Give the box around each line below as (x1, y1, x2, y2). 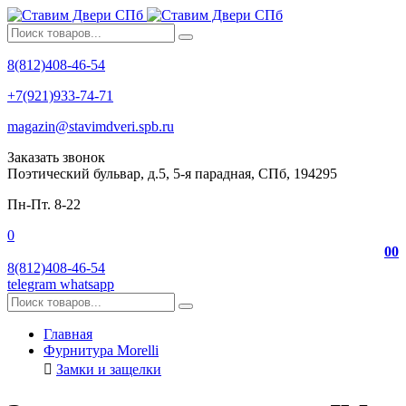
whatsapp (60, 276, 114, 292)
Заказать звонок (7, 150, 105, 165)
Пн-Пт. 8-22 (7, 197, 81, 212)
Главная (43, 326, 92, 342)
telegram (7, 276, 56, 292)
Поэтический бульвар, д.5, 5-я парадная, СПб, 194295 (7, 166, 337, 181)
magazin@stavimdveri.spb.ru (7, 119, 174, 134)
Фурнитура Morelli (43, 343, 159, 358)
